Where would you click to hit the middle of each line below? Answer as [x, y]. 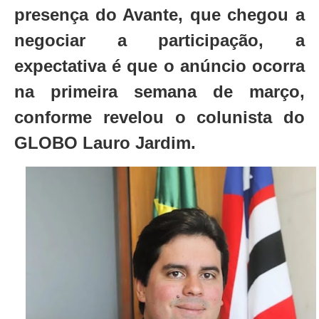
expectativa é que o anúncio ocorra [159, 66]
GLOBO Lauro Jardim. [105, 143]
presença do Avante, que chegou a [159, 15]
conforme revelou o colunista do [159, 117]
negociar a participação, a [159, 41]
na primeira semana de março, [159, 92]
